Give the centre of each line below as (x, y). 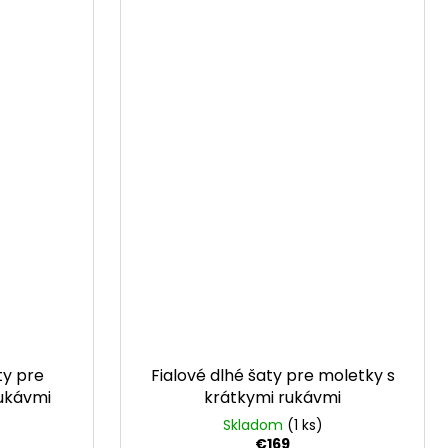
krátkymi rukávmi (272, 397)
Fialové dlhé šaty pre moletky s (272, 375)
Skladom (254, 424)
